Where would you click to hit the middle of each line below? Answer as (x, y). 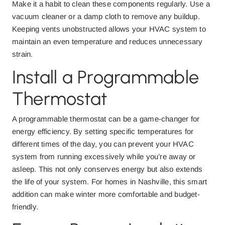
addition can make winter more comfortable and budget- (106, 194)
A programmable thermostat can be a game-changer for (106, 119)
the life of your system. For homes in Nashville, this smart (110, 182)
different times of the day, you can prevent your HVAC (103, 144)
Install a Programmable (105, 77)
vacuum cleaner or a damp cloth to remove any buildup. (106, 16)
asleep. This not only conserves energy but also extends (107, 169)
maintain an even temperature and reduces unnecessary (107, 41)
